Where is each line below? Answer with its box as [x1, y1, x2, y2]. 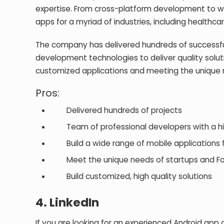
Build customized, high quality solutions [50, 170, 212, 181]
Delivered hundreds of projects [50, 104, 182, 115]
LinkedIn [49, 194, 99, 210]
